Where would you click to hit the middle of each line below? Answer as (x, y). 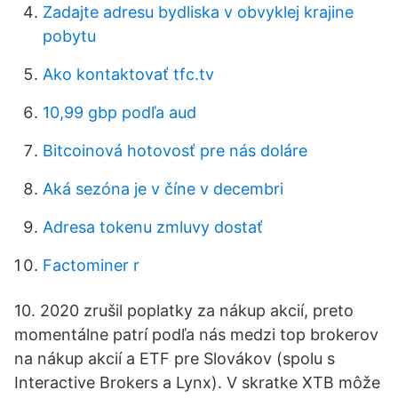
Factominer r (91, 265)
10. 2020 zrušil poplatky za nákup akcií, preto (184, 310)
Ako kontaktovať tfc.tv (128, 74)
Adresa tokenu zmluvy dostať (153, 227)
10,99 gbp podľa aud (119, 112)
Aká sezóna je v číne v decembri (163, 189)
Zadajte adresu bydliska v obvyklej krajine (198, 12)
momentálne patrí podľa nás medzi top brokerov (196, 334)
